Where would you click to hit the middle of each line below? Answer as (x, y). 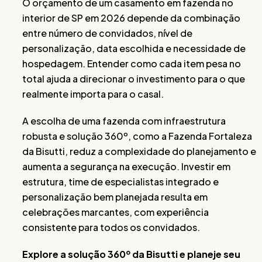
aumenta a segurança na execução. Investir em (126, 166)
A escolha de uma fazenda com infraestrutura (124, 120)
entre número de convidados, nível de (107, 33)
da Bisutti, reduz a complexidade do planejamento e (139, 151)
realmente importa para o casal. (93, 94)
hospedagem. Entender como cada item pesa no (132, 63)
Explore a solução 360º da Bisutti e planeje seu (131, 254)
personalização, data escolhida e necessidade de (134, 48)
